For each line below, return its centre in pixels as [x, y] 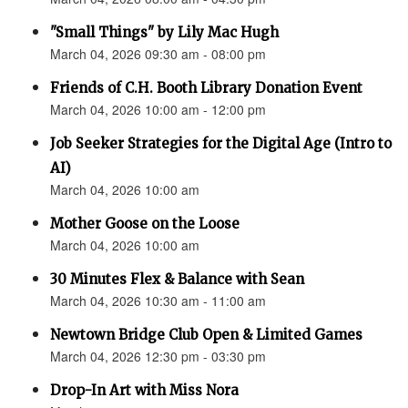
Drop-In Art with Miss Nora [144, 391]
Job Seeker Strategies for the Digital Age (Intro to [221, 144]
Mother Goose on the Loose [145, 224]
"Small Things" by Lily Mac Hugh [164, 33]
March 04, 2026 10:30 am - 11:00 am [158, 301]
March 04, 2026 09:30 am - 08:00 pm [158, 54]
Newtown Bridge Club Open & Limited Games [206, 335]
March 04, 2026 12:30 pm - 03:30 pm [158, 357]
